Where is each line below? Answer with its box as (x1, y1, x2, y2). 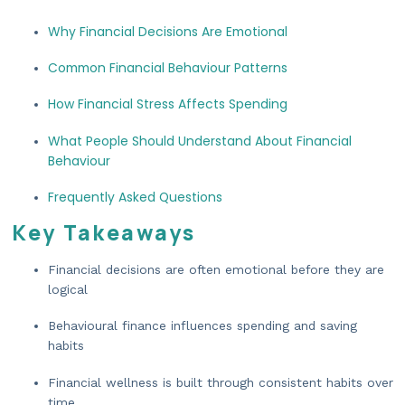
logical (48, 282, 88, 297)
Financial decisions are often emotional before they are (48, 262, 384, 278)
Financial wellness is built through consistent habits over (48, 374, 393, 390)
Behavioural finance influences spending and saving (48, 318, 357, 334)
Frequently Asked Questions (48, 187, 222, 206)
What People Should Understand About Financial (48, 131, 352, 150)
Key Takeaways (12, 218, 196, 247)
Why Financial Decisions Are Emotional (48, 23, 287, 41)
